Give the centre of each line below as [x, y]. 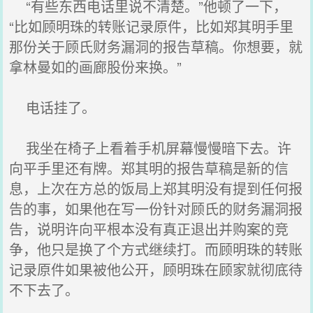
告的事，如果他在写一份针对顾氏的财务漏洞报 [156, 209]
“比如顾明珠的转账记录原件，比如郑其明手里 [152, 26]
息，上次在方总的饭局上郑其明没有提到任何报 [156, 188]
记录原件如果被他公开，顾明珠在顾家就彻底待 [156, 269]
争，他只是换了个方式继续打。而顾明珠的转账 [156, 249]
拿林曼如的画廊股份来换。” [96, 67]
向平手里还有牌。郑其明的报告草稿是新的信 [149, 168]
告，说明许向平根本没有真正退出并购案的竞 [149, 229]
